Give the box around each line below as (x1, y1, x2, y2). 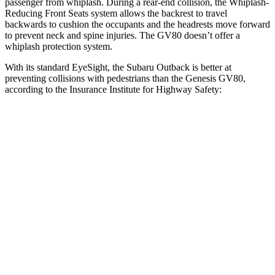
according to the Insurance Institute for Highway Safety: (5, 83, 222, 95)
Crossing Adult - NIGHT (143, 265, 223, 274)
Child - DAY (178, 180, 219, 189)
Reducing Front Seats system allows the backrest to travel (5, 7, 227, 18)
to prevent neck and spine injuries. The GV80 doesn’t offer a (5, 29, 240, 41)
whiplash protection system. (5, 41, 112, 52)
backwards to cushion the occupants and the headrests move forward (5, 18, 270, 29)
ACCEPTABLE (180, 152, 232, 161)
